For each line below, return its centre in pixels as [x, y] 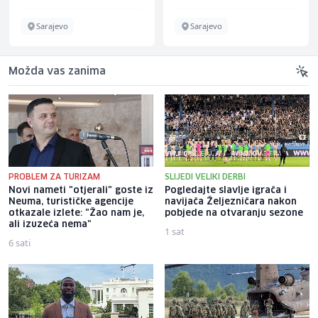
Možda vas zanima [57, 71]
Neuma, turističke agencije [71, 202]
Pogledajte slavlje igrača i [226, 190]
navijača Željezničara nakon [231, 202]
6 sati [20, 242]
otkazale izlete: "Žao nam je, [76, 213]
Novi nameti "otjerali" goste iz [81, 190]
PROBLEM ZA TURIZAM [54, 177]
